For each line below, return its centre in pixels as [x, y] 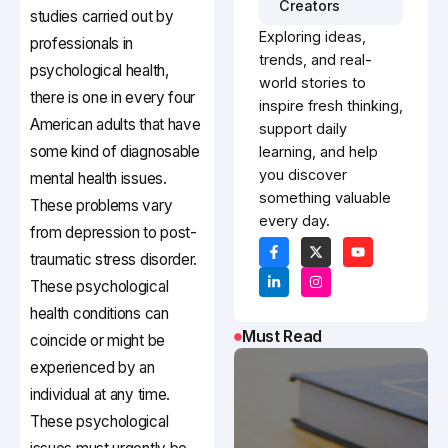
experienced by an [92, 368]
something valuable [325, 198]
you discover [303, 175]
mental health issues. [98, 179]
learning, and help [318, 152]
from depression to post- [113, 233]
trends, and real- [315, 60]
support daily [303, 129]
